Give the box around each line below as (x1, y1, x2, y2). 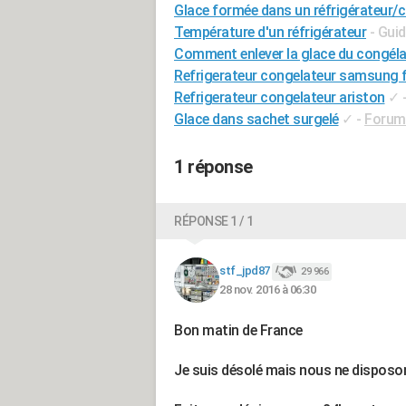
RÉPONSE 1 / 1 (174, 214, 254, 228)
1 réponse (174, 156, 253, 178)
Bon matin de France (174, 322, 303, 339)
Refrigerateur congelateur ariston (174, 89, 385, 106)
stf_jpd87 (219, 264, 270, 278)
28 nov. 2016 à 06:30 (219, 282, 315, 296)
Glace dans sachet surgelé (174, 111, 339, 128)
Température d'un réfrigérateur (174, 24, 366, 41)
